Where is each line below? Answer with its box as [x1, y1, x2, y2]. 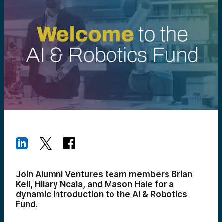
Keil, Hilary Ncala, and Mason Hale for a [16, 179, 174, 189]
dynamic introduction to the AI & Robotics [16, 189, 187, 199]
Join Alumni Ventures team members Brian [16, 169, 192, 179]
